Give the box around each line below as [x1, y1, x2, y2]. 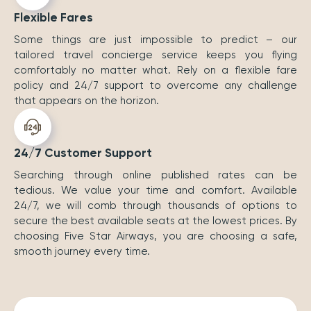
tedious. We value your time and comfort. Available [14, 184, 297, 197]
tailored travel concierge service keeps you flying [14, 49, 297, 62]
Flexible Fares [14, 10, 93, 25]
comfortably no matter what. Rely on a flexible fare [14, 64, 297, 77]
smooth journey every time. [14, 245, 150, 258]
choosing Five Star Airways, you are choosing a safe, [14, 230, 297, 243]
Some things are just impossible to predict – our [14, 33, 297, 47]
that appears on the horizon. [14, 94, 159, 108]
